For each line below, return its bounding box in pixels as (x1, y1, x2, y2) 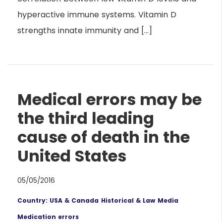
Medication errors (17, 212, 79, 221)
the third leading (17, 107, 154, 129)
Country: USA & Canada (17, 196, 99, 205)
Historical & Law (101, 196, 155, 205)
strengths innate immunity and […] (17, 24, 152, 36)
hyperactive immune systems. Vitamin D (17, 8, 176, 20)
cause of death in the (17, 125, 190, 148)
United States (17, 144, 126, 167)
